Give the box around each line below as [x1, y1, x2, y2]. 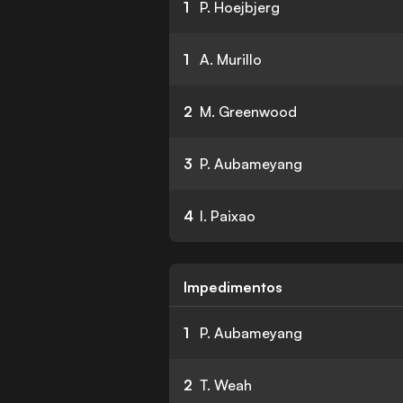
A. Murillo [200, 50, 263, 68]
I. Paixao [200, 207, 256, 225]
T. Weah [200, 376, 253, 394]
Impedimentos [184, 278, 283, 296]
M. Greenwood [200, 103, 298, 121]
